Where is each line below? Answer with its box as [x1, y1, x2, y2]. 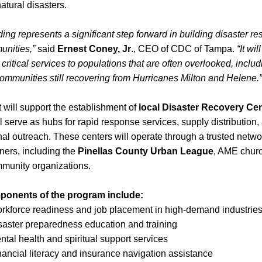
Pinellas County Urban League [78, 146, 213, 156]
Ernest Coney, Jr [57, 44, 131, 54]
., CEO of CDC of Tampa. [131, 44, 237, 54]
